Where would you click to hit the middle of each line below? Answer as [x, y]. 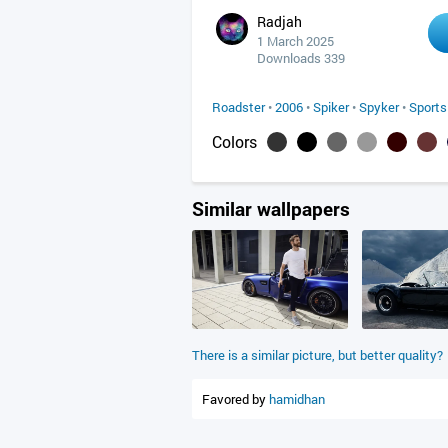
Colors [234, 141]
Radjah [279, 21]
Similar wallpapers [271, 208]
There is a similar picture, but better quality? [317, 355]
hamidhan [297, 399]
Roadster [238, 107]
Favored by [235, 399]
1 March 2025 [295, 41]
